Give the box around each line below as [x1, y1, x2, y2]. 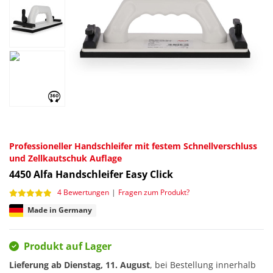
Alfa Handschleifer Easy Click [34, 167, 173, 181]
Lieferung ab [9, 259, 64, 271]
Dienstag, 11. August [64, 259, 150, 271]
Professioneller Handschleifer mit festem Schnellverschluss [9, 140, 257, 152]
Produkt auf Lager [24, 239, 112, 253]
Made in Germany [27, 204, 92, 215]
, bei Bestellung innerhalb [150, 259, 256, 271]
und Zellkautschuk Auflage [9, 152, 122, 164]
